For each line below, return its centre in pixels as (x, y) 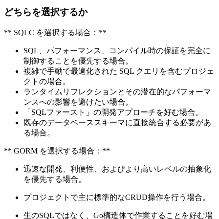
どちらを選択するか (46, 12)
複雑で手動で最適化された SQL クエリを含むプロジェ (119, 71)
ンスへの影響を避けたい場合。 (78, 102)
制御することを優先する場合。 (78, 61)
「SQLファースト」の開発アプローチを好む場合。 (113, 112)
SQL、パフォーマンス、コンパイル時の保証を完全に (117, 51)
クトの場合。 (47, 82)
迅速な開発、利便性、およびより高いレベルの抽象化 (117, 169)
